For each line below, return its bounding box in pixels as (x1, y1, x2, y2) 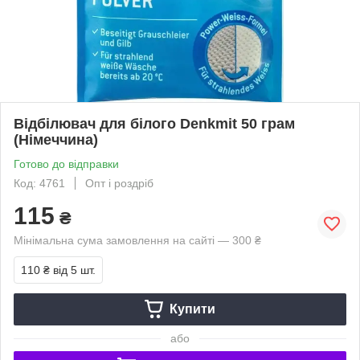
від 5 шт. (53, 263, 96, 276)
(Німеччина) (14, 131, 98, 148)
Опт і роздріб (85, 176, 153, 190)
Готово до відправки (14, 157, 119, 170)
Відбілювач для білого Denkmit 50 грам (14, 115, 295, 132)
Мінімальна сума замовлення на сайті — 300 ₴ (14, 233, 261, 247)
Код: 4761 (14, 176, 65, 190)
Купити (169, 301, 215, 316)
